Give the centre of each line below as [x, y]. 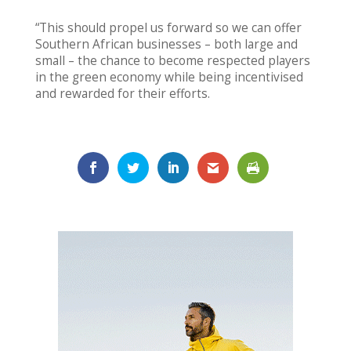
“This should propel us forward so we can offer [168, 28]
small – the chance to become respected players [172, 61]
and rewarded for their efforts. [122, 94]
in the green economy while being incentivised [169, 78]
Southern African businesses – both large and [166, 45]
